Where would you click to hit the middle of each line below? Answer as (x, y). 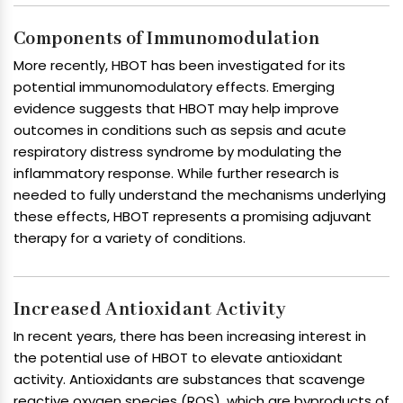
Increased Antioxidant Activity (150, 310)
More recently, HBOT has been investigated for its (179, 66)
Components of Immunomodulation (167, 40)
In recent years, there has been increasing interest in (190, 336)
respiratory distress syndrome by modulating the (178, 152)
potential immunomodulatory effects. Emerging (174, 87)
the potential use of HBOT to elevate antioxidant (178, 358)
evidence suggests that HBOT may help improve (176, 109)
